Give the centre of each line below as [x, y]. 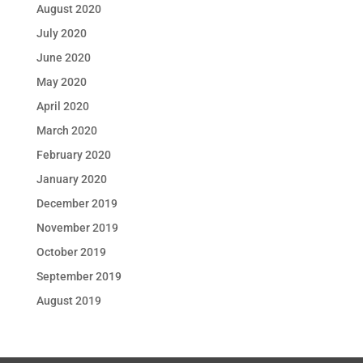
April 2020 [62, 106]
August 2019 [68, 301]
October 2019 [71, 252]
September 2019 [79, 276]
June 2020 [63, 58]
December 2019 [77, 203]
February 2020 [73, 155]
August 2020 [68, 9]
